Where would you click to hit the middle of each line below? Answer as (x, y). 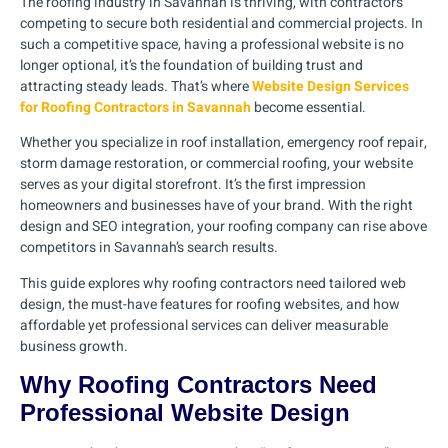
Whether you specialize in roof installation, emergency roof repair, (223, 143)
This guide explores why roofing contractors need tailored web (213, 283)
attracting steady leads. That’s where (136, 86)
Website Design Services (330, 86)
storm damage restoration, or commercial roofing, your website (216, 164)
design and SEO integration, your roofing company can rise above (223, 227)
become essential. (308, 107)
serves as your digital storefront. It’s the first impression (193, 185)
